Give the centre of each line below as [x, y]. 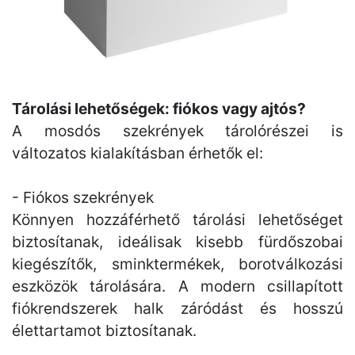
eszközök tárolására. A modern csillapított [177, 286]
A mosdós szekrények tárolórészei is [177, 131]
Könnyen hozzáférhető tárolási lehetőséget [177, 219]
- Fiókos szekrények [83, 197]
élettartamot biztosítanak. [104, 330]
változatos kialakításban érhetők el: [137, 153]
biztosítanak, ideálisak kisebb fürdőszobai [177, 242]
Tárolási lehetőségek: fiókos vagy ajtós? [159, 109]
